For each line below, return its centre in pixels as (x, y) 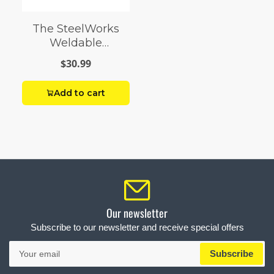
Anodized (76, 57)
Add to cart (79, 93)
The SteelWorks (76, 29)
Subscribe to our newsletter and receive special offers (137, 228)
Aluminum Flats (76, 71)
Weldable (76, 43)
